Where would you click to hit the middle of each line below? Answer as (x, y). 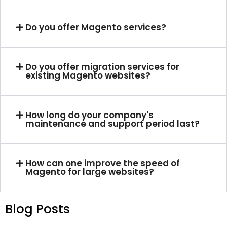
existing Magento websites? (88, 76)
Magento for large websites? (90, 172)
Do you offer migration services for (103, 67)
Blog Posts (37, 209)
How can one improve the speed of (103, 163)
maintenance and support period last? (113, 124)
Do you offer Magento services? (96, 28)
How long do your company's (90, 115)
